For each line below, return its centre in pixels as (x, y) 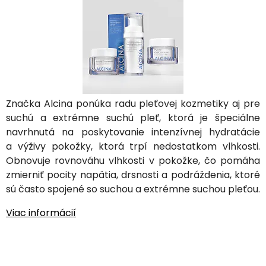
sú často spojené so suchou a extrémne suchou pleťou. (133, 189)
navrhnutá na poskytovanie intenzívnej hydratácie (133, 132)
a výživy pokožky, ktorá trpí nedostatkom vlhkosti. (133, 146)
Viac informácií (41, 213)
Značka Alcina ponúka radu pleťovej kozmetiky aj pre (133, 104)
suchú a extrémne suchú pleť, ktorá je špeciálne (133, 118)
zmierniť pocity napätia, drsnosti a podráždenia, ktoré (133, 175)
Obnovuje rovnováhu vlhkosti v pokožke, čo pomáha (133, 161)
